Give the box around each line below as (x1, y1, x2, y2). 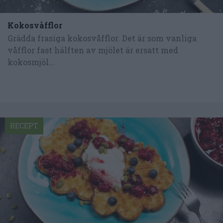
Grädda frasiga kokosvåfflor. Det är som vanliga (7, 33, 197, 44)
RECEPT (10, 120, 38, 130)
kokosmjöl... (7, 57, 55, 68)
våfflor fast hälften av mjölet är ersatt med (7, 45, 178, 56)
